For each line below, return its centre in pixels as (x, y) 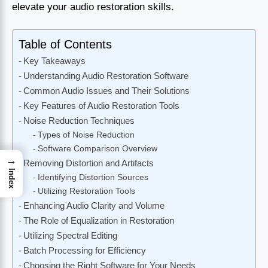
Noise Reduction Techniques (79, 121)
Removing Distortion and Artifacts (89, 163)
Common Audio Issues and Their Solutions (107, 91)
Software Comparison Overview (97, 149)
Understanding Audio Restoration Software (106, 76)
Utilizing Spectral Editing (71, 236)
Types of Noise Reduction (86, 135)
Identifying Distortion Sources (93, 178)
